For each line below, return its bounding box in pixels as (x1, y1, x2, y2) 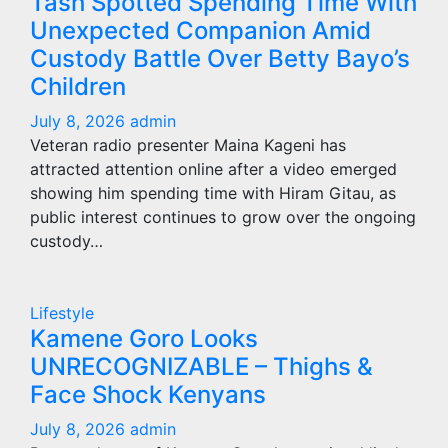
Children (30, 72, 126, 101)
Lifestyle (30, 303, 94, 323)
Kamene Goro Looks (30, 324, 258, 353)
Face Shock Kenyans (30, 380, 266, 409)
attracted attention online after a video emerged (30, 159, 397, 179)
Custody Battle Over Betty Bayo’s (30, 44, 410, 73)
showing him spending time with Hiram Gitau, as (30, 183, 396, 203)
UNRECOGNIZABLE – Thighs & (30, 352, 373, 381)
